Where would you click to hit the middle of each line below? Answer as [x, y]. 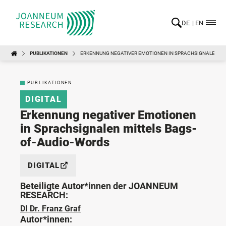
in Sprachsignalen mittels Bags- [109, 128]
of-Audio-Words [65, 142]
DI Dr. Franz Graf [50, 208]
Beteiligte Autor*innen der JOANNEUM [99, 186]
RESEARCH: [44, 195]
